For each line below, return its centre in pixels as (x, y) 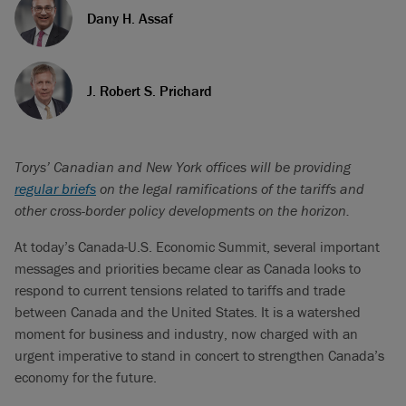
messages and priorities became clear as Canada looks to (188, 268)
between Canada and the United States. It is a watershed (188, 312)
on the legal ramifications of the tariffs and (230, 188)
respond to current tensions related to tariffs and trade (180, 290)
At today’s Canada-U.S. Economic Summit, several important (197, 246)
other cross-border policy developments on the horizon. (182, 210)
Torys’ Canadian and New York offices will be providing (183, 167)
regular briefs (55, 188)
